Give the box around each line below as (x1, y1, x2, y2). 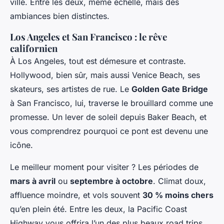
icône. (10, 140, 33, 150)
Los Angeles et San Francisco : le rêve (10, 30, 167, 43)
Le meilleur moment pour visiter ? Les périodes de (10, 162, 198, 172)
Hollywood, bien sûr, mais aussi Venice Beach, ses (10, 70, 200, 80)
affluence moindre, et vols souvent (10, 190, 142, 200)
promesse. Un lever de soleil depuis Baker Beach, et (10, 112, 206, 122)
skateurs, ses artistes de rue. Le (10, 84, 131, 94)
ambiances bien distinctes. (10, 11, 109, 21)
